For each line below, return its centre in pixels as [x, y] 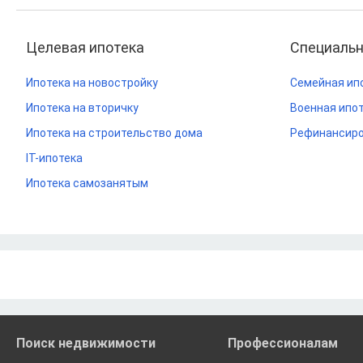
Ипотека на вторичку [82, 108]
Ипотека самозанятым [87, 183]
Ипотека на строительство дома [114, 133]
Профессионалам [282, 343]
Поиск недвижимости [86, 343]
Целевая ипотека [85, 47]
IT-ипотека [54, 158]
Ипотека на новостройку [92, 83]
